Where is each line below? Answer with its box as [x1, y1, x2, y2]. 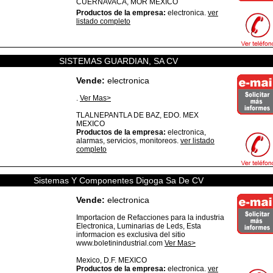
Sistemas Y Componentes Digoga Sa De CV [33, 175, 204, 185]
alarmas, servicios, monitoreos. [76, 136, 180, 145]
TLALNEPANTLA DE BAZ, [76, 111, 163, 119]
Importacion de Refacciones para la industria [76, 213, 224, 222]
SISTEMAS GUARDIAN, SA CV [58, 56, 178, 66]
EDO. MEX [163, 111, 199, 119]
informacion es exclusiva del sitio [76, 230, 185, 239]
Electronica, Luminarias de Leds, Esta [76, 222, 201, 230]
